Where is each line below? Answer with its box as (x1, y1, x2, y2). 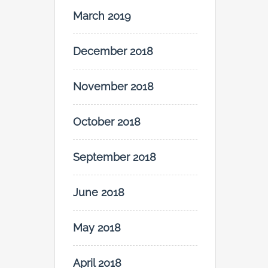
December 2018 (73, 45, 153, 58)
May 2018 (73, 221, 121, 234)
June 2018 (73, 186, 124, 199)
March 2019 (73, 10, 131, 23)
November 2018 (73, 80, 154, 93)
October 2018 (73, 115, 141, 129)
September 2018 (73, 151, 156, 164)
